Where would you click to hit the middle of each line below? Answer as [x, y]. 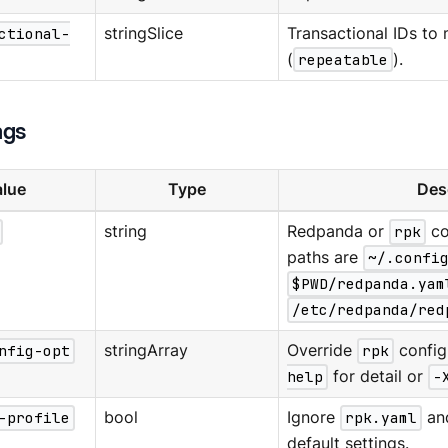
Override [321, 351]
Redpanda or [337, 232]
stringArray [145, 351]
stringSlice [143, 34]
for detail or [377, 377]
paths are [324, 258]
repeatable [342, 60]
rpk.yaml [380, 418]
